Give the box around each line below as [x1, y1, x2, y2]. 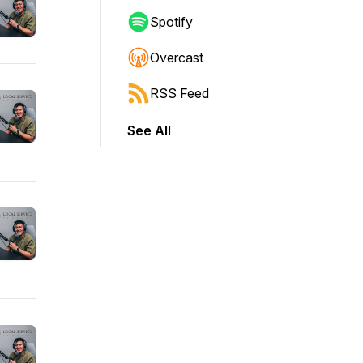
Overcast [150, 49, 203, 66]
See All [127, 122, 171, 139]
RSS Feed [150, 85, 209, 101]
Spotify [150, 14, 193, 30]
